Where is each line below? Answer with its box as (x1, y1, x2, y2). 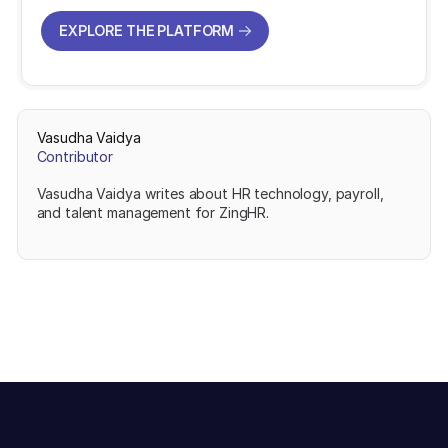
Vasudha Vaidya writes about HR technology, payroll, (36, 185, 384, 203)
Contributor (36, 148, 114, 166)
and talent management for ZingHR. (36, 204, 269, 222)
